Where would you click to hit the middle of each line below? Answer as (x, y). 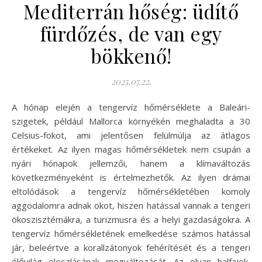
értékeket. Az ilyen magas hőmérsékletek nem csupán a (131, 149)
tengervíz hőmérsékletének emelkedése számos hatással (131, 233)
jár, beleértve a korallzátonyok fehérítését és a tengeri (131, 247)
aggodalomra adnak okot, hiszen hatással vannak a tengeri (131, 205)
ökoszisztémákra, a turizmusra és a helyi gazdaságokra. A (131, 219)
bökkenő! (131, 55)
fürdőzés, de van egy (131, 33)
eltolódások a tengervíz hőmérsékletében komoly (131, 191)
